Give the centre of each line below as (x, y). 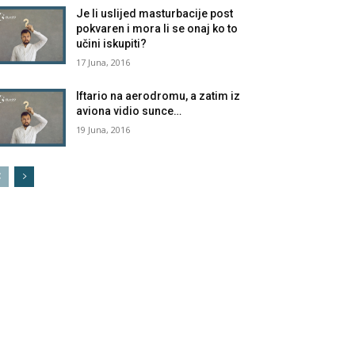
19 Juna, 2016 (103, 129)
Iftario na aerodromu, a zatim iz (158, 95)
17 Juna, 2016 (103, 62)
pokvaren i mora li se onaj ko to (157, 28)
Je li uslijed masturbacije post (155, 13)
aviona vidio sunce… (129, 111)
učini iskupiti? (112, 43)
